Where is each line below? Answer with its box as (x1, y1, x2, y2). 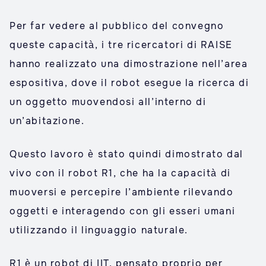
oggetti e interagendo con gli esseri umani (9, 205, 236, 217)
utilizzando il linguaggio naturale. (9, 224, 189, 236)
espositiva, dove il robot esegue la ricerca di (9, 77, 249, 89)
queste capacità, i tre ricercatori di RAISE (9, 39, 233, 51)
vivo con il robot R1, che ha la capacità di (9, 167, 231, 179)
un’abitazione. (9, 115, 85, 127)
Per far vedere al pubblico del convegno (9, 20, 224, 32)
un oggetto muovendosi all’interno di (9, 96, 207, 108)
